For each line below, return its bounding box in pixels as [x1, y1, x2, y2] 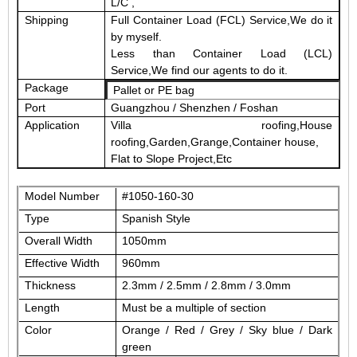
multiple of [175, 300, 231, 314]
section [230, 300, 267, 314]
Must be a [122, 300, 173, 314]
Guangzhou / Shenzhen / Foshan [111, 100, 279, 114]
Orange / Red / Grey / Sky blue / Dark [122, 323, 332, 336]
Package [24, 80, 69, 94]
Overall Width [25, 233, 93, 247]
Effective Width [25, 256, 100, 269]
